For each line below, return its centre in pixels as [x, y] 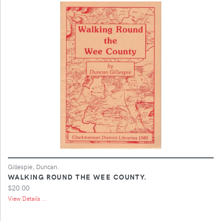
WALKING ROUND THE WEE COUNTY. [77, 176]
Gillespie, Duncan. [34, 166]
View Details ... [28, 198]
